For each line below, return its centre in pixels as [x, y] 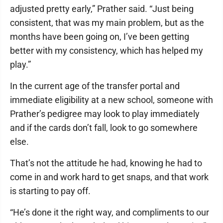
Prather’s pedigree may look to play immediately [105, 114]
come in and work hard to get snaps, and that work [109, 177]
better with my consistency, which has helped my [107, 51]
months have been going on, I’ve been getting [100, 37]
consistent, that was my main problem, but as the [107, 23]
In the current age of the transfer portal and [95, 86]
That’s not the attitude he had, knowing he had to [106, 163]
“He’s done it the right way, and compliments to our [110, 212]
